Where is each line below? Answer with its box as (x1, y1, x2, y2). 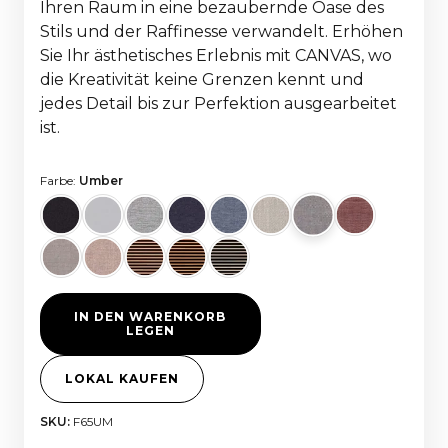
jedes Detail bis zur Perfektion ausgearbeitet (40, 93, 397, 113)
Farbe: (40, 172, 79, 188)
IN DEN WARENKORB (74, 308, 227, 324)
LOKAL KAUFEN (65, 370, 179, 386)
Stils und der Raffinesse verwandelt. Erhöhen (40, 21, 403, 41)
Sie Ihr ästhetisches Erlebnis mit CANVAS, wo (40, 45, 392, 65)
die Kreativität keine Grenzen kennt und (40, 69, 364, 89)
